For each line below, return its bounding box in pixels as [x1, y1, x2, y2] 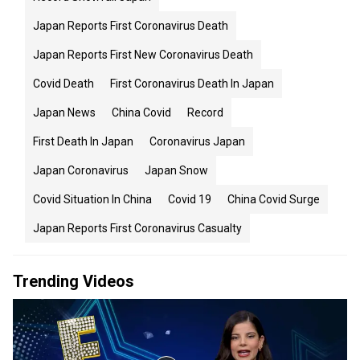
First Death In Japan [33, 135, 133, 148]
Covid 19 [168, 193, 211, 206]
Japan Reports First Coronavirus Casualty [33, 222, 242, 235]
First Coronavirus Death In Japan [110, 77, 274, 90]
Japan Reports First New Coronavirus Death [33, 48, 253, 61]
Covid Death [33, 77, 94, 90]
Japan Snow [145, 164, 208, 177]
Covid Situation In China [33, 193, 152, 206]
